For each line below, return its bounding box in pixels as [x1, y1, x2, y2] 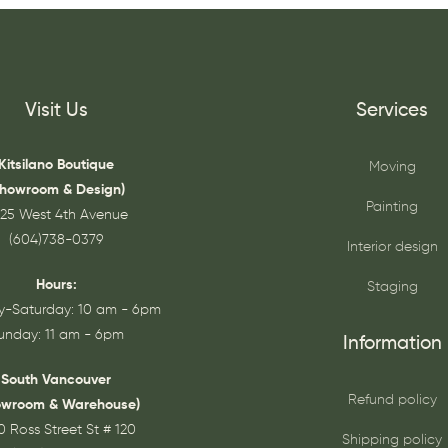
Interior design [346, 240, 438, 255]
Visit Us [24, 101, 88, 121]
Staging [366, 280, 418, 295]
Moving [368, 160, 416, 175]
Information [342, 333, 442, 353]
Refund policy [347, 392, 437, 407]
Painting [366, 200, 418, 215]
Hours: [35, 278, 77, 293]
